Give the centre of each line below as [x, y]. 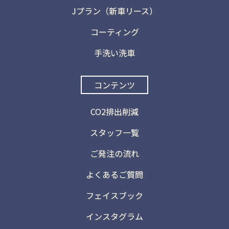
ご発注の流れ [114, 154]
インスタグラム [114, 216]
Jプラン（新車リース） [114, 11]
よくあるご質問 [114, 175]
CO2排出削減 [114, 112]
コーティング [114, 32]
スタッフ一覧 [114, 133]
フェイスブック [114, 196]
